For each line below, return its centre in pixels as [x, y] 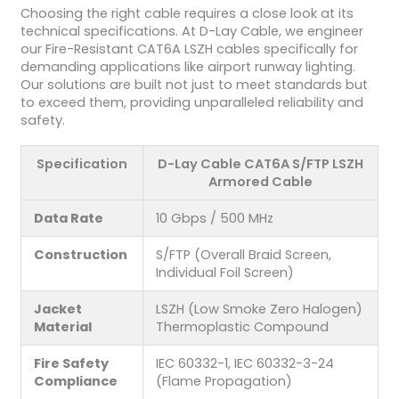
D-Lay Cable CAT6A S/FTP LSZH [260, 163]
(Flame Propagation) [224, 381]
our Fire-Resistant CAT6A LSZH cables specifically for [189, 49]
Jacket [58, 309]
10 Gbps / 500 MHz [215, 218]
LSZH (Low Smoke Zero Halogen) [260, 309]
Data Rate [69, 218]
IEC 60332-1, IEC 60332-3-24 [245, 363]
